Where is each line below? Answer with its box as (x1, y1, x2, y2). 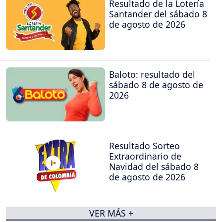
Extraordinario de (109, 150, 181, 162)
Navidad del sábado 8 (109, 160, 199, 172)
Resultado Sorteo (109, 139, 180, 152)
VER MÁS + (89, 207, 133, 219)
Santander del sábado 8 (109, 7, 207, 20)
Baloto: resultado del (109, 68, 195, 81)
